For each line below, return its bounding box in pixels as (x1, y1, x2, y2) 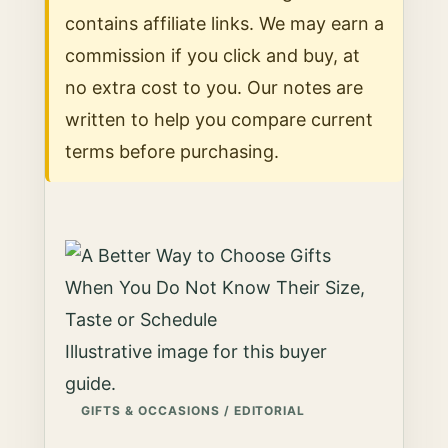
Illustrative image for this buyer (65, 341, 328, 362)
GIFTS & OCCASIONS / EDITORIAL (81, 403, 306, 418)
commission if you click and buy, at (65, 45, 361, 66)
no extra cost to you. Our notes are (65, 77, 364, 98)
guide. (65, 373, 117, 394)
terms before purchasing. (65, 141, 280, 162)
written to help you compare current (65, 109, 374, 130)
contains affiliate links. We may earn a (65, 13, 385, 34)
